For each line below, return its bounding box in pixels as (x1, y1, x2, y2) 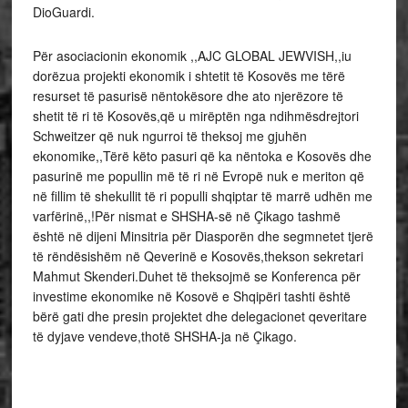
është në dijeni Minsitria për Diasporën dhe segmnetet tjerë (32, 227, 373, 245)
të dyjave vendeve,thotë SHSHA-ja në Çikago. (32, 327, 297, 345)
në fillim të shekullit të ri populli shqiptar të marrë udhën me (32, 187, 372, 205)
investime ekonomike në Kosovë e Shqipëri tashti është (32, 287, 351, 305)
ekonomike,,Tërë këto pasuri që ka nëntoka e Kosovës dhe (32, 147, 372, 165)
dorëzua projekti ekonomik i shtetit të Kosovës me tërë (32, 66, 345, 85)
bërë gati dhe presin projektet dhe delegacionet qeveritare (32, 307, 367, 325)
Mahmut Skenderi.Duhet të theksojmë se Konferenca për (32, 267, 361, 285)
